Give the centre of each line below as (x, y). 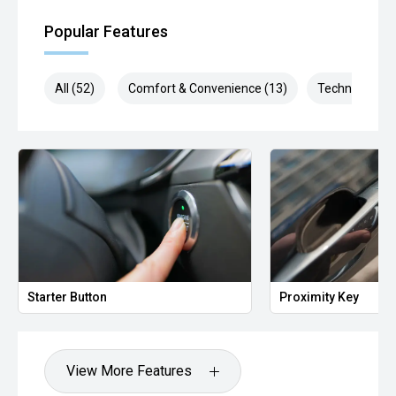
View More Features (129, 371)
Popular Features (106, 32)
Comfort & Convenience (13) (208, 89)
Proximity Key (320, 297)
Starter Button (67, 297)
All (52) (75, 89)
